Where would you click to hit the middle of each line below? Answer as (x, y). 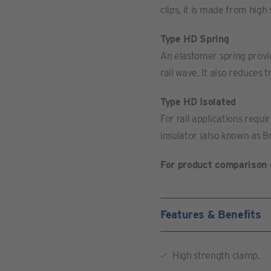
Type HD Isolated (198, 102)
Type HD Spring (195, 39)
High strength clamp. (216, 256)
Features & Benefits (211, 214)
